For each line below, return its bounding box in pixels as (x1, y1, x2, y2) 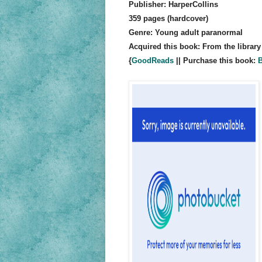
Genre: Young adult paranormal (128, 28, 243, 37)
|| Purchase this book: (173, 56, 258, 65)
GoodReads (131, 56, 174, 65)
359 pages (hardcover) (128, 14, 208, 23)
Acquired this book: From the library (128, 42, 261, 51)
